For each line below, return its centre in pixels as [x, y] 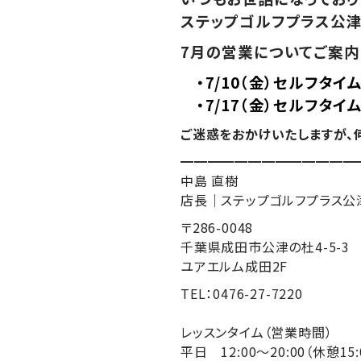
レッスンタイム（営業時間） [257, 332]
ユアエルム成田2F [234, 266]
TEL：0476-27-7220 [242, 293]
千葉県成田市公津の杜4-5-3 [265, 247]
